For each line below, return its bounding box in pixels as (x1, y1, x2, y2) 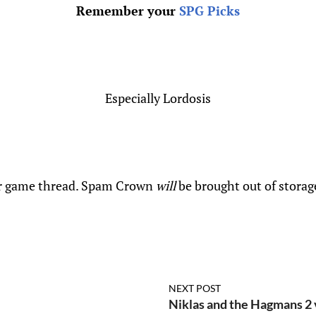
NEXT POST (169, 282, 221, 295)
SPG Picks (179, 2, 240, 20)
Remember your (76, 2, 179, 20)
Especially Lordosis (105, 90, 211, 107)
